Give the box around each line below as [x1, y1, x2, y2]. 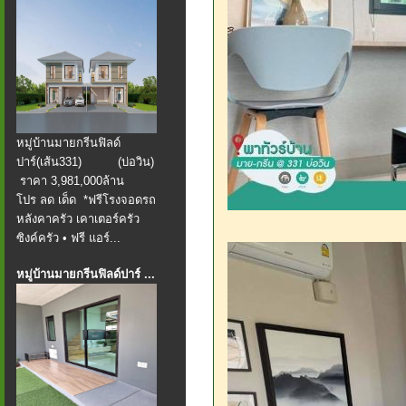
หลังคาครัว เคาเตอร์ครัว [16, 212, 140, 226]
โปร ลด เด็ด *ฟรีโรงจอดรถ [16, 193, 156, 207]
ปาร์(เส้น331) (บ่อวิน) [16, 155, 154, 169]
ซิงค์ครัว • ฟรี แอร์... [16, 231, 121, 245]
